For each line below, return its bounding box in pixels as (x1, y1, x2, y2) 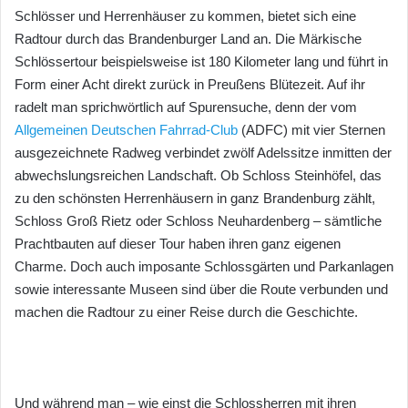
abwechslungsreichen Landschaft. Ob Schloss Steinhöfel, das (15, 167, 382, 183)
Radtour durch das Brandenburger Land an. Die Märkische (15, 30, 362, 46)
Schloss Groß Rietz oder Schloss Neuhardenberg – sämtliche (15, 212, 382, 229)
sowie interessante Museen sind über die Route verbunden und (15, 280, 388, 297)
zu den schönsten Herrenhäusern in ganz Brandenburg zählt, (15, 189, 375, 206)
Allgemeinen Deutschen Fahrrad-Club (15, 121, 238, 138)
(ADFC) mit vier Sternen (238, 121, 385, 138)
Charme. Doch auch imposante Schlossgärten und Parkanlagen (15, 258, 393, 274)
